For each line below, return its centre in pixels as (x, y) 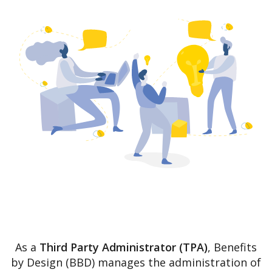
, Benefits (232, 247)
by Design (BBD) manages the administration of (136, 263)
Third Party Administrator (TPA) (124, 247)
